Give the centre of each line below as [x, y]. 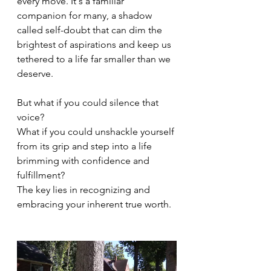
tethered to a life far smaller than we [95, 59]
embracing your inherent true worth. [94, 204]
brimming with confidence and [84, 161]
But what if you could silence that [89, 103]
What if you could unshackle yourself [97, 132]
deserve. [35, 73]
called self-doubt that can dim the [91, 30]
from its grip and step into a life [86, 146]
